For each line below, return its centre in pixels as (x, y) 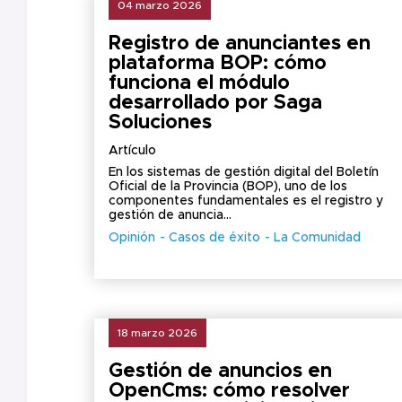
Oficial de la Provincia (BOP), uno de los (228, 187)
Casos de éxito (214, 238)
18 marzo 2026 (157, 333)
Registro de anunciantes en (240, 44)
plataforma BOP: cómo (218, 64)
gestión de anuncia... (170, 215)
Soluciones (160, 123)
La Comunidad (317, 238)
